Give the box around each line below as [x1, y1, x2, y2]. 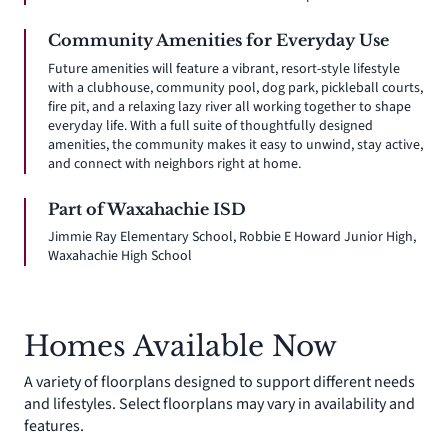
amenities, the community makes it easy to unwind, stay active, [48, 134, 423, 155]
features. [24, 415, 84, 438]
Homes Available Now [24, 329, 337, 365]
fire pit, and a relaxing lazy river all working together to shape [48, 96, 411, 117]
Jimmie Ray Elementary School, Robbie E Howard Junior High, [48, 227, 416, 248]
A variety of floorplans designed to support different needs [24, 371, 415, 394]
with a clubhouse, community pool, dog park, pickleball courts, [48, 77, 423, 98]
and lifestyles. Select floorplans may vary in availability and [24, 393, 415, 416]
